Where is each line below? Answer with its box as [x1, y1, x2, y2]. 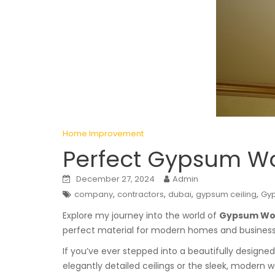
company [74, 188, 113, 200]
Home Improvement [63, 128, 144, 139]
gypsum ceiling [196, 188, 257, 200]
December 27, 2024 [76, 173, 155, 185]
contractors [117, 188, 164, 200]
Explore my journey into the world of [63, 209, 219, 222]
